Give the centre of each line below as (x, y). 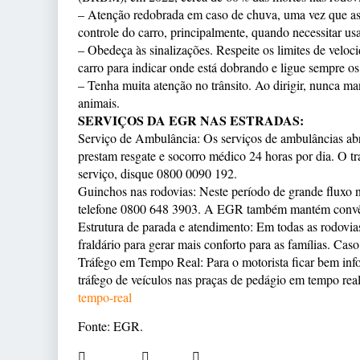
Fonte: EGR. (110, 326)
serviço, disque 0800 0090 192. (157, 173)
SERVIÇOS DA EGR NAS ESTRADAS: (191, 120)
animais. (99, 102)
